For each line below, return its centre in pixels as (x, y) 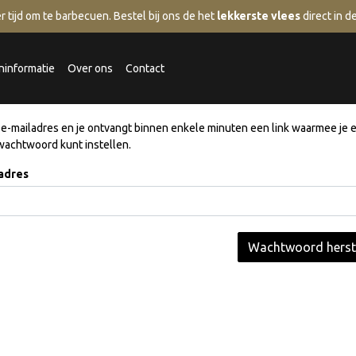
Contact (145, 68)
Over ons (90, 68)
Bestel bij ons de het (165, 16)
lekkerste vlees (259, 16)
